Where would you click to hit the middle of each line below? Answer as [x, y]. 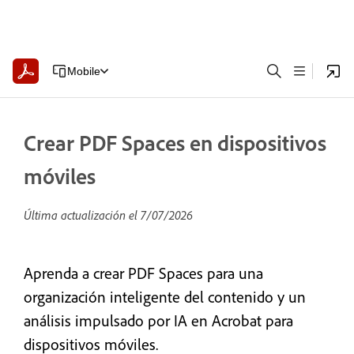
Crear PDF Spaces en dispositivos [175, 143]
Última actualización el [82, 215]
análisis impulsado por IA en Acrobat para [158, 320]
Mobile [83, 71]
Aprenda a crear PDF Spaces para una [143, 273]
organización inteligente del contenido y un [165, 297]
